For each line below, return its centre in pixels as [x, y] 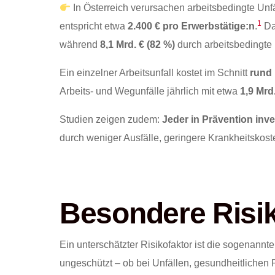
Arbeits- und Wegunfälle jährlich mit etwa [150, 91]
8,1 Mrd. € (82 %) [137, 45]
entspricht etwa [94, 26]
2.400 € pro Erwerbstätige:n [191, 26]
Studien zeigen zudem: [111, 120]
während [80, 45]
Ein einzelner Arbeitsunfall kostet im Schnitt [155, 73]
